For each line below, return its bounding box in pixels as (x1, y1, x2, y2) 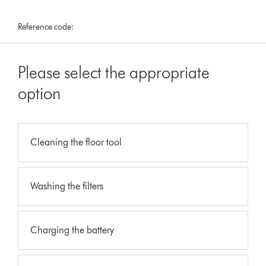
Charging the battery (30, 224, 115, 236)
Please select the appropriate (18, 62, 210, 83)
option (18, 83, 61, 103)
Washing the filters (30, 180, 104, 192)
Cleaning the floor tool (30, 136, 122, 148)
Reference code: (18, 21, 74, 32)
